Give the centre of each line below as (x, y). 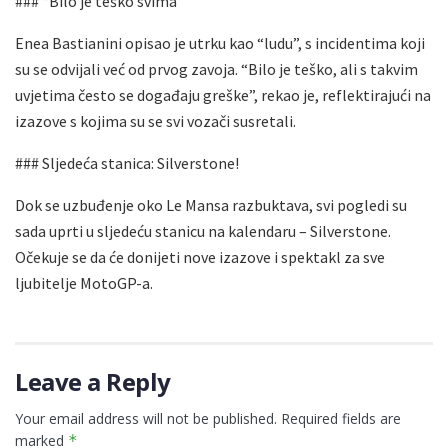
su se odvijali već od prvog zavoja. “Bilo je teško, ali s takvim (216, 68)
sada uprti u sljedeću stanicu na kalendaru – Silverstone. (203, 230)
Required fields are (341, 418)
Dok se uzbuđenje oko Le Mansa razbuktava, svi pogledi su (211, 204)
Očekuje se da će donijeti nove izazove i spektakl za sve (200, 256)
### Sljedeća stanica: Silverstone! (127, 162)
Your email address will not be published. (146, 418)
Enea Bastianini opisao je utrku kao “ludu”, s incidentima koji (220, 42)
